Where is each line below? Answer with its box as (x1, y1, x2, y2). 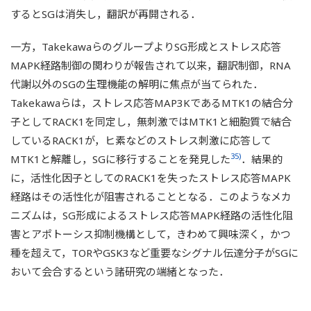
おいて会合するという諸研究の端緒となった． (10, 264, 229, 278)
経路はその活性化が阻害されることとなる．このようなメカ (10, 189, 292, 203)
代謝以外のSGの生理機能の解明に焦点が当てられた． (10, 76, 263, 91)
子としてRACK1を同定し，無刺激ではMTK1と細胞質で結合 (10, 114, 292, 128)
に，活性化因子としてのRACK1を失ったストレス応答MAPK (10, 170, 291, 185)
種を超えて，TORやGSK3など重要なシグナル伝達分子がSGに (10, 245, 299, 260)
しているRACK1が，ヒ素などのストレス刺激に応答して (10, 133, 271, 147)
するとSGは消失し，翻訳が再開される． (10, 6, 201, 21)
